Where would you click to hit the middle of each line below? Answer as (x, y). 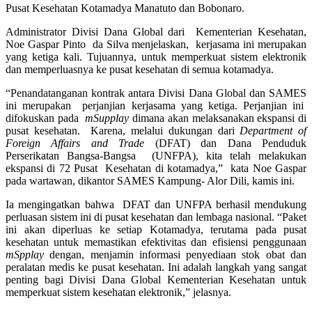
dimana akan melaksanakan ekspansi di (218, 118)
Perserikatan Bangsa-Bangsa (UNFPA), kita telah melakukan (156, 156)
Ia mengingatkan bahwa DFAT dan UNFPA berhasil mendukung (156, 205)
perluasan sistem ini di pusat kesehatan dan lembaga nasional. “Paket (156, 217)
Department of (270, 131)
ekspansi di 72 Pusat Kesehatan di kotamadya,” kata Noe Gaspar (156, 169)
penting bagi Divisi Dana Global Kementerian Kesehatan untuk (156, 280)
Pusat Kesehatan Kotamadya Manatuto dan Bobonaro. (125, 8)
